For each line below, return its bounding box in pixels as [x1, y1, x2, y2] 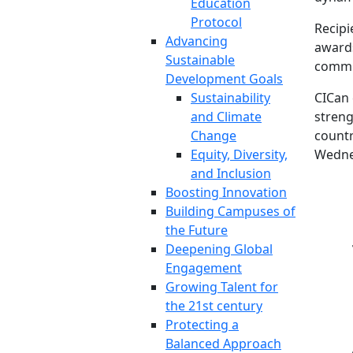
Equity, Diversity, [191, 146, 288, 163]
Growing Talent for [165, 278, 278, 295]
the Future [165, 221, 228, 239]
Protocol [191, 13, 242, 31]
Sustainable [165, 51, 235, 69]
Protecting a [165, 316, 239, 333]
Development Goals [165, 70, 283, 87]
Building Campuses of [165, 203, 295, 220]
